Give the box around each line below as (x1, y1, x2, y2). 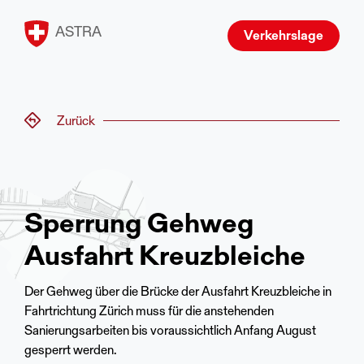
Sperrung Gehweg (24, 212, 253, 240)
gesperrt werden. (24, 344, 117, 357)
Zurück (57, 115, 95, 128)
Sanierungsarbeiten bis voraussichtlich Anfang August (24, 325, 316, 338)
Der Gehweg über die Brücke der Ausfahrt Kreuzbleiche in (24, 286, 331, 299)
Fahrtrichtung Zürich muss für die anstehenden (24, 305, 274, 318)
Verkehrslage (244, 30, 323, 43)
